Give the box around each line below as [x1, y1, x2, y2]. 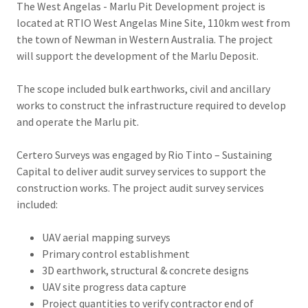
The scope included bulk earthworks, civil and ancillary [16, 82, 270, 96]
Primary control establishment [41, 247, 190, 261]
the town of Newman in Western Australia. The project [16, 32, 273, 46]
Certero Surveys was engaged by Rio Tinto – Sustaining [16, 148, 272, 162]
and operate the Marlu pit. [16, 115, 141, 129]
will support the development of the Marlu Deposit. [16, 49, 258, 63]
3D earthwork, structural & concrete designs [41, 263, 249, 277]
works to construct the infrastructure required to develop [16, 98, 286, 112]
